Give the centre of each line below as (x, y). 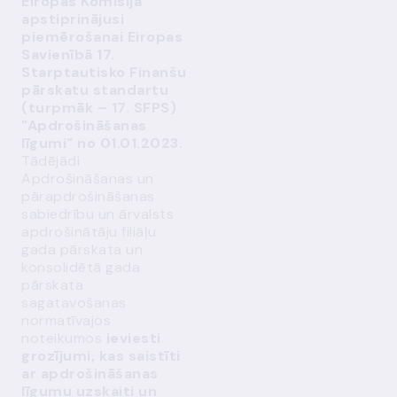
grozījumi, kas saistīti (101, 356)
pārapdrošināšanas (88, 196)
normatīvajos (66, 320)
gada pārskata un (82, 249)
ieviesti (133, 338)
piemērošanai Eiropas (102, 37)
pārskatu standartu (95, 90)
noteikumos (64, 338)
